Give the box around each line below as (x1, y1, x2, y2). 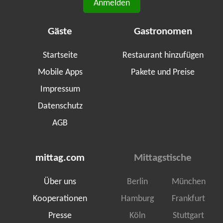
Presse (48, 212, 72, 221)
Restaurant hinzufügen (122, 51, 204, 60)
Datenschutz (37, 102, 83, 111)
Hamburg (120, 195, 154, 204)
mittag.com (35, 153, 85, 163)
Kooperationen (33, 195, 88, 204)
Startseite (42, 51, 78, 60)
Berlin (126, 178, 148, 187)
